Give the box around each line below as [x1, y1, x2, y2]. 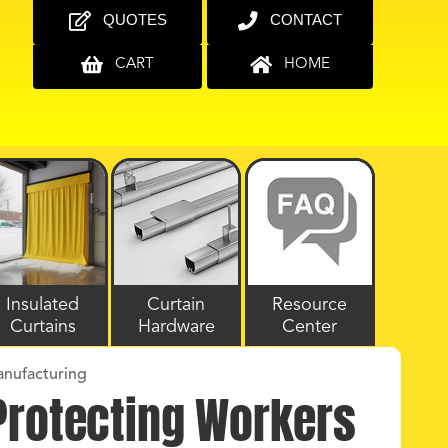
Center [282, 318, 338, 336]
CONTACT [269, 11, 342, 29]
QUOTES [102, 11, 167, 29]
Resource [272, 296, 348, 314]
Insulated [6, 296, 80, 314]
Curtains [9, 318, 76, 336]
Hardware [137, 318, 215, 336]
